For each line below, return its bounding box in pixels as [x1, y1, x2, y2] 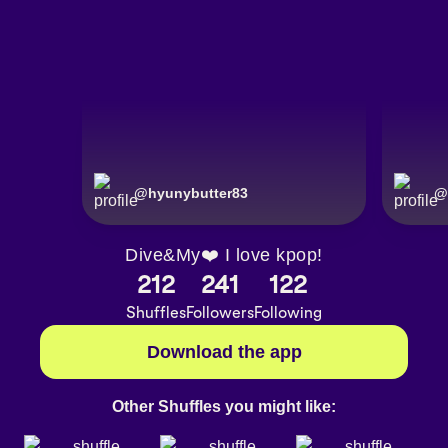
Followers [186, 303, 254, 323]
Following [254, 303, 322, 323]
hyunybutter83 [148, 185, 248, 202]
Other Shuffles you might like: [112, 397, 336, 415]
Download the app [146, 342, 302, 363]
